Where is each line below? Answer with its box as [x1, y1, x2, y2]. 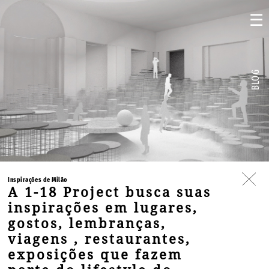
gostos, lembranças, [8, 216, 167, 232]
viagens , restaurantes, [8, 231, 192, 247]
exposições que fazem [8, 247, 183, 263]
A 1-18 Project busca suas [8, 184, 212, 201]
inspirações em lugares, [8, 200, 199, 216]
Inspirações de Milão [8, 176, 68, 184]
